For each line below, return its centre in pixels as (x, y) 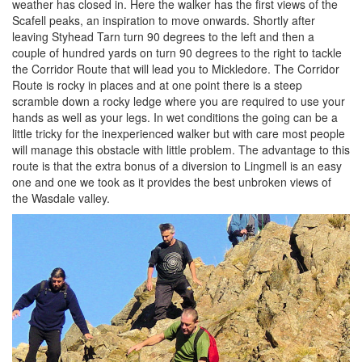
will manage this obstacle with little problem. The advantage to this (181, 149)
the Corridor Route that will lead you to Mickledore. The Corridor (176, 68)
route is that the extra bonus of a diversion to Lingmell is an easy (177, 165)
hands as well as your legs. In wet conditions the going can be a (175, 117)
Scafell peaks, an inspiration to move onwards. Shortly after (164, 20)
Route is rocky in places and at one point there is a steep (157, 84)
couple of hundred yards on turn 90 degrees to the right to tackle (177, 52)
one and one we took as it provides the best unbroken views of (172, 181)
